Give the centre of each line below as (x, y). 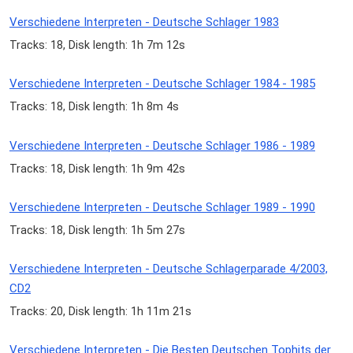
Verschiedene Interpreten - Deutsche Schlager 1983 (144, 22)
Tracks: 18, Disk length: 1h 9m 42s (97, 168)
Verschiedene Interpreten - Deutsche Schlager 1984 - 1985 (162, 84)
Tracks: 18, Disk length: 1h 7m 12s (97, 45)
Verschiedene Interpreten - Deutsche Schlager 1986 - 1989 (162, 145)
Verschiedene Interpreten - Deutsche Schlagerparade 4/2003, (169, 268)
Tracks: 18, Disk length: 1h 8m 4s (94, 107)
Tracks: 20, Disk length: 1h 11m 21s (100, 311)
